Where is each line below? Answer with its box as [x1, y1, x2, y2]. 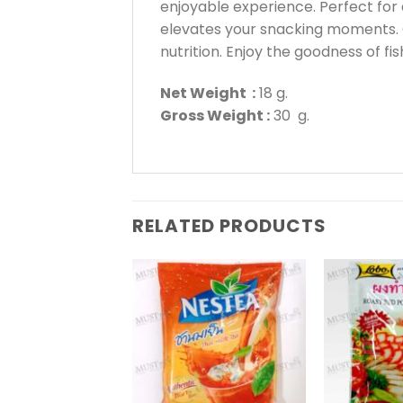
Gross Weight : [160, 104, 270, 126]
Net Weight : [160, 82, 255, 103]
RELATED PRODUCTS [132, 212, 327, 238]
